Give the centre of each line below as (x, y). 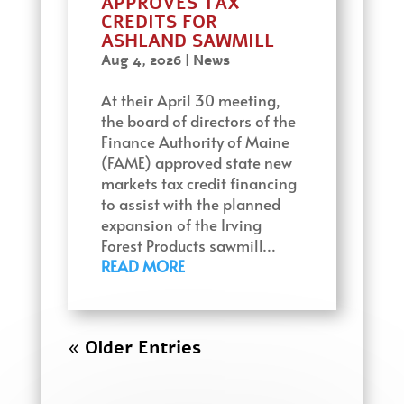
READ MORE (142, 266)
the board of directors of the (198, 120)
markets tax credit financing (198, 183)
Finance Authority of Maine (195, 141)
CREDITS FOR (159, 22)
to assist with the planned (190, 203)
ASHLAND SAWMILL (190, 41)
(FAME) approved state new (196, 162)
